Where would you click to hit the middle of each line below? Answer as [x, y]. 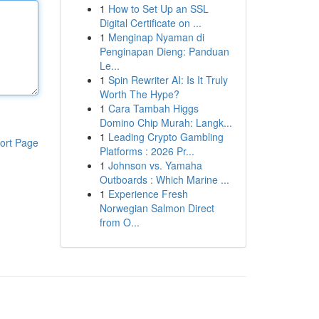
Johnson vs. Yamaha [155, 165]
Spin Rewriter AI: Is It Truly [168, 80]
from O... [119, 222]
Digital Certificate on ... [150, 23]
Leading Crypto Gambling [166, 137]
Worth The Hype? [139, 94]
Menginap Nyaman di [156, 37]
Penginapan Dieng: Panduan [164, 51]
